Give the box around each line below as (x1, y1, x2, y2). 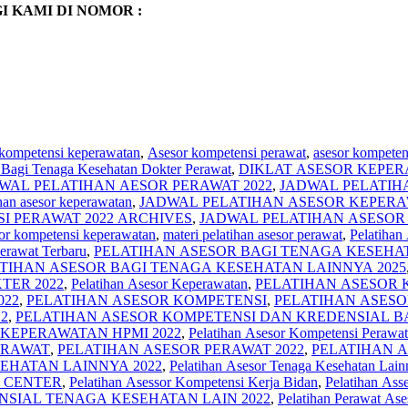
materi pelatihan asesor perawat (163, 226, 342, 242)
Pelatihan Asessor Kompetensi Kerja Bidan (69, 373, 318, 390)
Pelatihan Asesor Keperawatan (71, 275, 248, 291)
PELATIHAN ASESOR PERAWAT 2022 (57, 341, 304, 357)
